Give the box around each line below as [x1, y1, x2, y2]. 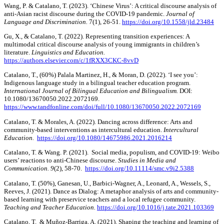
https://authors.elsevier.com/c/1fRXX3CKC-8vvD [4, 56, 138, 64]
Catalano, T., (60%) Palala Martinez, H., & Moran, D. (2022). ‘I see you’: [4, 71, 198, 79]
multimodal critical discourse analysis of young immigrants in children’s [4, 40, 199, 48]
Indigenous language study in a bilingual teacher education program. [4, 79, 190, 87]
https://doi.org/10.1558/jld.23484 [122, 17, 214, 25]
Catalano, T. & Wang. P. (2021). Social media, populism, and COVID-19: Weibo [4, 148, 219, 156]
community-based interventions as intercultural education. [4, 125, 163, 133]
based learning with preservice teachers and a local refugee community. [4, 195, 195, 203]
